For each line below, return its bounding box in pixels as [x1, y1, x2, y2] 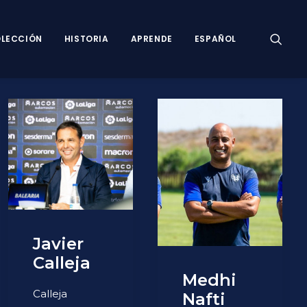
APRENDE [130, 33, 173, 45]
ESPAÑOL [194, 33, 236, 45]
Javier [33, 233, 84, 254]
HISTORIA [64, 33, 109, 45]
